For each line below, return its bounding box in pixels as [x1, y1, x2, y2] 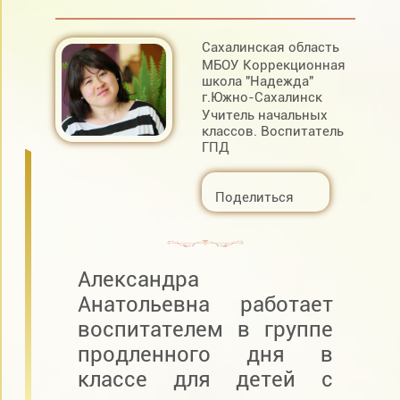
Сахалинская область [202, 39, 340, 56]
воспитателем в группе [77, 316, 333, 342]
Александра [77, 266, 199, 292]
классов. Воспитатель [202, 123, 345, 140]
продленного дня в [77, 341, 333, 367]
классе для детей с [77, 366, 333, 392]
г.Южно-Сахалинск [202, 89, 323, 106]
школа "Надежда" [202, 73, 314, 90]
